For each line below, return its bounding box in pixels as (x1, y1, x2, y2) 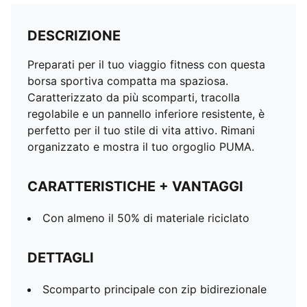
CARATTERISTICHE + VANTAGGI (27, 178, 243, 195)
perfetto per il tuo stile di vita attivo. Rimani (27, 123, 255, 137)
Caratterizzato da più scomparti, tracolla (27, 90, 240, 104)
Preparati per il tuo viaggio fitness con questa (27, 58, 265, 71)
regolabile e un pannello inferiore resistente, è (27, 107, 265, 121)
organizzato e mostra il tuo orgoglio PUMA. (27, 140, 254, 153)
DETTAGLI (27, 249, 94, 266)
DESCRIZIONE (27, 27, 121, 44)
